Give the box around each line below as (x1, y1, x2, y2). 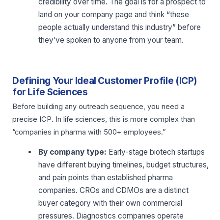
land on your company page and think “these (38, 9, 190, 19)
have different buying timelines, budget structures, (38, 160, 209, 169)
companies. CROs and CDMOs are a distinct (38, 185, 189, 195)
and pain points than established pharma (38, 172, 173, 182)
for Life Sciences (12, 86, 88, 98)
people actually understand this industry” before (38, 22, 201, 32)
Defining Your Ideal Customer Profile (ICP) (12, 75, 197, 86)
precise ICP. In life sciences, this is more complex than (12, 114, 195, 124)
